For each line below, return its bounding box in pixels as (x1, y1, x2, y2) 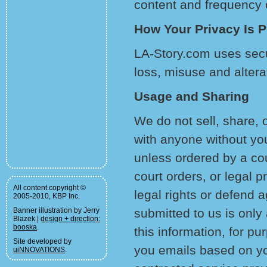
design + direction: (41, 215, 100, 223)
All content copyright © (13, 184, 86, 192)
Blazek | (13, 215, 41, 223)
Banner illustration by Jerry (13, 206, 100, 215)
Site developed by (13, 237, 72, 246)
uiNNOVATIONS (13, 246, 65, 254)
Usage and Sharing (134, 89, 249, 103)
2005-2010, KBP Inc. (13, 192, 80, 200)
